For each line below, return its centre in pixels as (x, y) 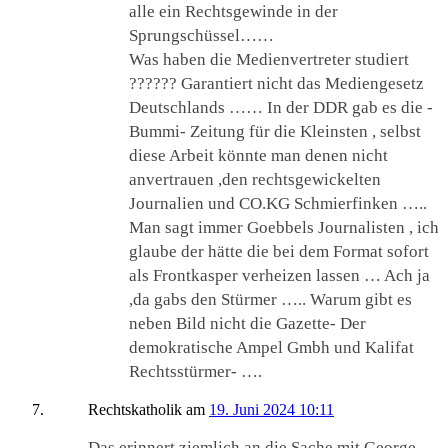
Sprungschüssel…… (201, 36)
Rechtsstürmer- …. (195, 372)
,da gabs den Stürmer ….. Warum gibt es (270, 300)
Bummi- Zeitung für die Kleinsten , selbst (275, 132)
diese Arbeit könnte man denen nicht (258, 156)
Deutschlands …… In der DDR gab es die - (281, 108)
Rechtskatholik (135, 410)
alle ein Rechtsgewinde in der (233, 12)
